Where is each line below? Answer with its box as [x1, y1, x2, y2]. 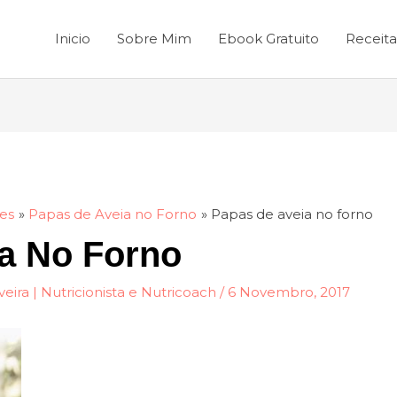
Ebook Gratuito [218, 30, 320, 47]
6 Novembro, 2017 [228, 284, 351, 301]
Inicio [55, 30, 91, 47]
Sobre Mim [117, 30, 192, 47]
